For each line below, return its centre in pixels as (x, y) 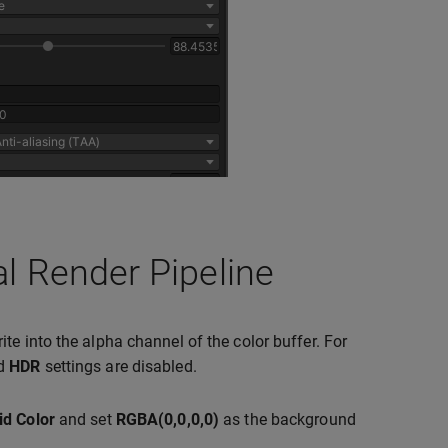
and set (85, 419)
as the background (287, 419)
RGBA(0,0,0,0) (167, 419)
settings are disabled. (118, 366)
